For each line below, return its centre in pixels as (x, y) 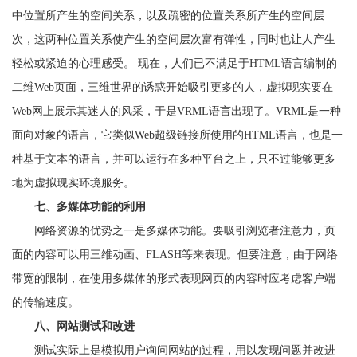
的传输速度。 (45, 302)
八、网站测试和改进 (84, 326)
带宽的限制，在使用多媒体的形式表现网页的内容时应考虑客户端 (174, 279)
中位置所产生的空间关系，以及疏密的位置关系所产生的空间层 (168, 16)
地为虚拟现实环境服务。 (73, 183)
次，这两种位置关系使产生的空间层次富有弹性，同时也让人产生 (174, 39)
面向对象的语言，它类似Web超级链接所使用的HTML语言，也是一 (177, 135)
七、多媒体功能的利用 (90, 207)
